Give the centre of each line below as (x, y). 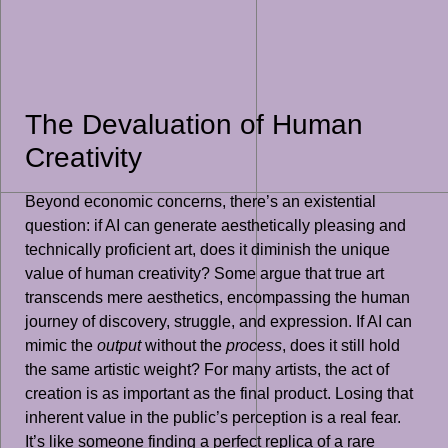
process (254, 346)
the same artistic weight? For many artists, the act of (207, 370)
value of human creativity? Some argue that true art (204, 274)
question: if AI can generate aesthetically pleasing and (215, 226)
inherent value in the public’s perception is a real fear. (213, 418)
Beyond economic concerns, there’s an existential (200, 202)
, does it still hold (341, 346)
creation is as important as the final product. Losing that (219, 394)
